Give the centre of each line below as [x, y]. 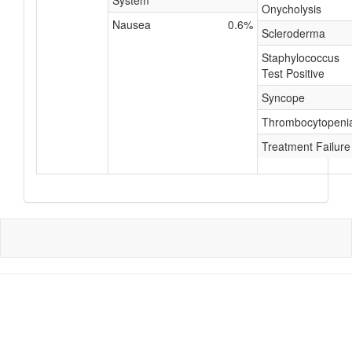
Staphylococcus [301, 57]
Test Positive [293, 73]
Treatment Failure [306, 146]
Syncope [283, 97]
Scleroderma [293, 33]
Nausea [132, 24]
